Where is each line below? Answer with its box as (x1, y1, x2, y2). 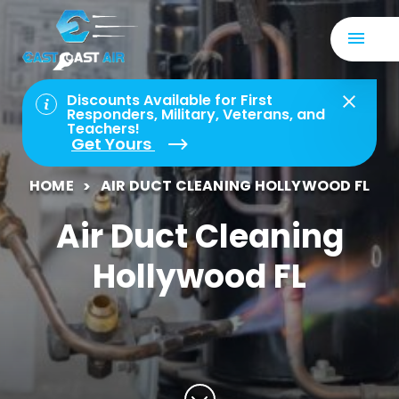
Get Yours (71, 132, 155, 155)
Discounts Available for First (67, 89, 273, 110)
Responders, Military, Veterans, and (67, 103, 325, 125)
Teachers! (67, 118, 140, 139)
